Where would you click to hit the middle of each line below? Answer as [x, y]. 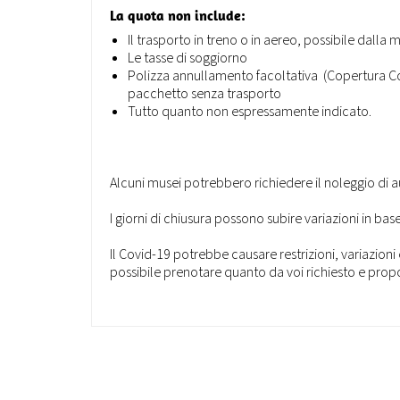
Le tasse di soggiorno [187, 58]
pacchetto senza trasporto [204, 94]
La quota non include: [178, 15]
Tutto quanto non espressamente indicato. [250, 112]
